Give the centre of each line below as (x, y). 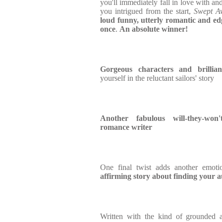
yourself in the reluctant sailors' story (157, 78)
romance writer (126, 127)
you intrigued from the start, (147, 11)
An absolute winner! (154, 29)
